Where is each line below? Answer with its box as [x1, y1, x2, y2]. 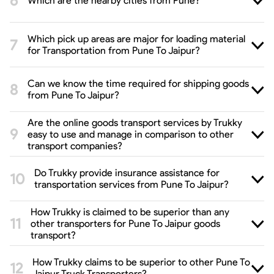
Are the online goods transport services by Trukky [28, 116, 242, 128]
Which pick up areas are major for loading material [28, 33, 245, 45]
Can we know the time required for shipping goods [28, 78, 249, 89]
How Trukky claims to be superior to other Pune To [32, 256, 250, 268]
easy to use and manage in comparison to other [28, 128, 234, 140]
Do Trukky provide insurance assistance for [34, 167, 220, 179]
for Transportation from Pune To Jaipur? [28, 45, 200, 56]
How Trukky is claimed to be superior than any [31, 206, 229, 218]
